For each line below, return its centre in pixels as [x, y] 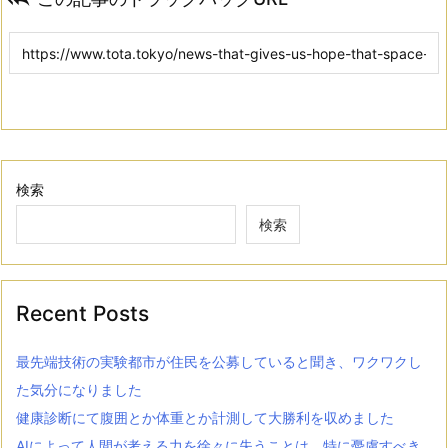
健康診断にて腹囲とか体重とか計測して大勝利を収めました [205, 418]
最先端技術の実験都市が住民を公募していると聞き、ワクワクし [219, 362]
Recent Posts [82, 313]
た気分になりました [79, 390]
